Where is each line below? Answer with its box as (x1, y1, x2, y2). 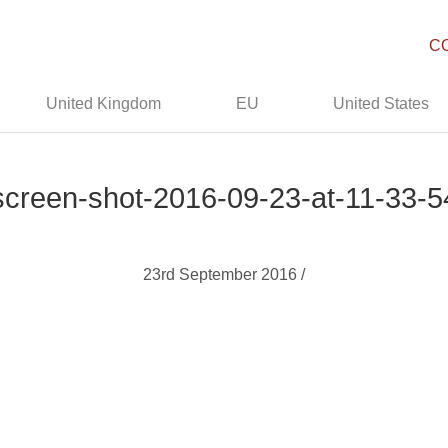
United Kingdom (46, 95, 162, 112)
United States (333, 95, 430, 112)
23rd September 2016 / (143, 266, 305, 283)
